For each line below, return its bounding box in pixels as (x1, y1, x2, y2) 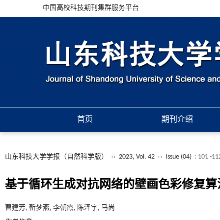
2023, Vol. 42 (119, 153, 156, 161)
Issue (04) (165, 153, 192, 161)
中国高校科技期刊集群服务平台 (43, 4, 139, 12)
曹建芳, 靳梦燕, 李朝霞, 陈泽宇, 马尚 (5, 204, 115, 212)
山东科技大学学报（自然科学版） (5, 153, 108, 161)
